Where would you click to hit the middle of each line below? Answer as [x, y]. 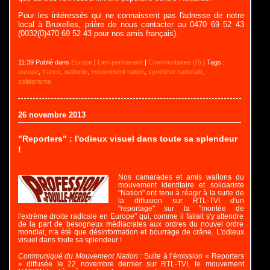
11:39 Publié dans [44, 62]
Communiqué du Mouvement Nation [78, 256]
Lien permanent [120, 62]
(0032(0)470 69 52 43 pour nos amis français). [98, 34]
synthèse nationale [175, 72]
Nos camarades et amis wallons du [181, 177]
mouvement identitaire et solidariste [181, 185]
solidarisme [34, 82]
